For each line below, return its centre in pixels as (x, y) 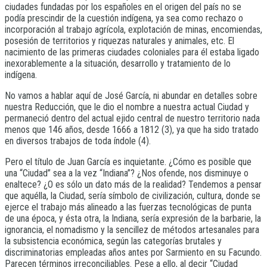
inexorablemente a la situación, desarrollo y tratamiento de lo (118, 64)
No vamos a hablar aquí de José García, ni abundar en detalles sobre (131, 96)
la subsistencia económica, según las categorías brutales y (113, 241)
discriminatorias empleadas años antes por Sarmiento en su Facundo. (133, 253)
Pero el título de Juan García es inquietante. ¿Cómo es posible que (128, 162)
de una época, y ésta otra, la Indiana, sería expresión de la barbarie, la (133, 219)
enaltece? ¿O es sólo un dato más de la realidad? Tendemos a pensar (133, 185)
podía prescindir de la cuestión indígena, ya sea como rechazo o (124, 18)
